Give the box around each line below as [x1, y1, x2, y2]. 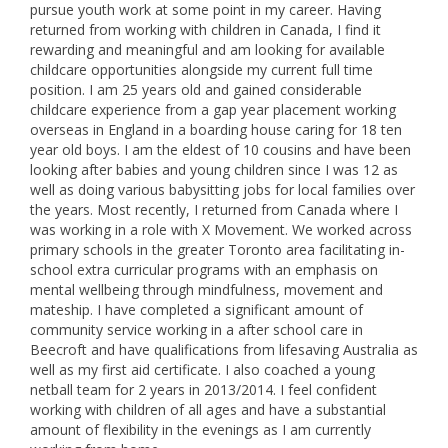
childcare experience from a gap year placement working [30, 100, 396, 119]
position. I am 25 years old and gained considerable [30, 80, 362, 99]
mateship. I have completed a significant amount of [30, 300, 363, 319]
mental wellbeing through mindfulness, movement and [30, 280, 383, 299]
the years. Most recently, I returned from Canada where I [30, 200, 398, 219]
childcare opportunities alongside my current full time [30, 60, 373, 79]
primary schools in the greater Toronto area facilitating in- [30, 240, 405, 259]
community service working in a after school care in [30, 320, 363, 339]
